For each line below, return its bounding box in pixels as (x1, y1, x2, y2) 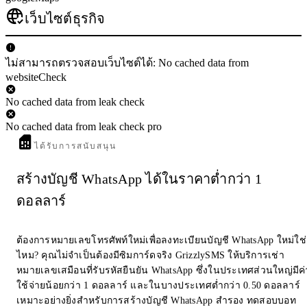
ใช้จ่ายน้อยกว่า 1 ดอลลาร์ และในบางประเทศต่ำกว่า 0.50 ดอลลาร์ (16, 280, 300, 291)
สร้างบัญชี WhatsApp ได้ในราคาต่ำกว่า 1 (16, 171, 262, 187)
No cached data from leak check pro (5, 120, 162, 132)
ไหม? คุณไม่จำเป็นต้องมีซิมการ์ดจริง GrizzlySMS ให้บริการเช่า (16, 250, 284, 261)
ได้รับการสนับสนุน (34, 140, 117, 151)
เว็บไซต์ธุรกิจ (25, 10, 106, 26)
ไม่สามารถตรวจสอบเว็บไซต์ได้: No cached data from (5, 56, 249, 69)
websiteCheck (5, 71, 66, 83)
